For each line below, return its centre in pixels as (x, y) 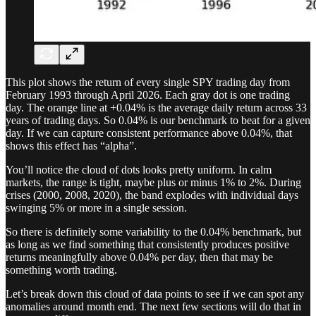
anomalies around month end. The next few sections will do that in (153, 307)
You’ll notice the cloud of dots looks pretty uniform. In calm (139, 170)
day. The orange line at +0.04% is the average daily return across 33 (156, 108)
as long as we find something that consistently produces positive (147, 245)
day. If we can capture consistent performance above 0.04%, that (149, 133)
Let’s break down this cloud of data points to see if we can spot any (155, 294)
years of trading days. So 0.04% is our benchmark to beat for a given (158, 121)
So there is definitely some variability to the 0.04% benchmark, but (153, 232)
